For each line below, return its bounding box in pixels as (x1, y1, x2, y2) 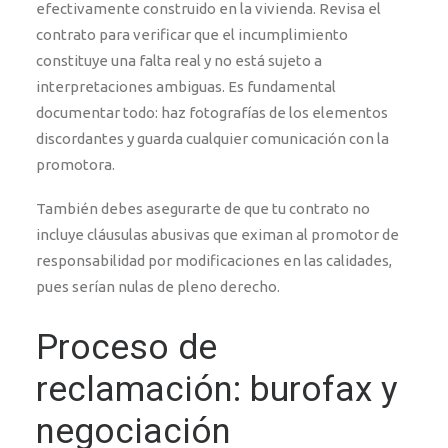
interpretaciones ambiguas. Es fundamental (36, 78, 336, 95)
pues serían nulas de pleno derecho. (36, 278, 280, 295)
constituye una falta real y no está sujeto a (36, 52, 322, 69)
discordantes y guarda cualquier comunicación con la (36, 130, 389, 147)
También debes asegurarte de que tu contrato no (36, 200, 370, 217)
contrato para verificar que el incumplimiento (36, 26, 348, 43)
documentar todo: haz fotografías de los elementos (36, 104, 388, 121)
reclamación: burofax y (36, 369, 398, 410)
